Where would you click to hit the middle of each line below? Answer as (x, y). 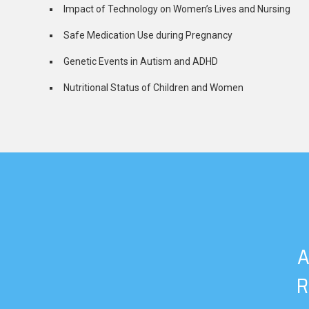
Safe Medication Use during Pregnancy (148, 36)
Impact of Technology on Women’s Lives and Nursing (177, 9)
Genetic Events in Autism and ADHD (141, 62)
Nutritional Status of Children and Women (153, 88)
